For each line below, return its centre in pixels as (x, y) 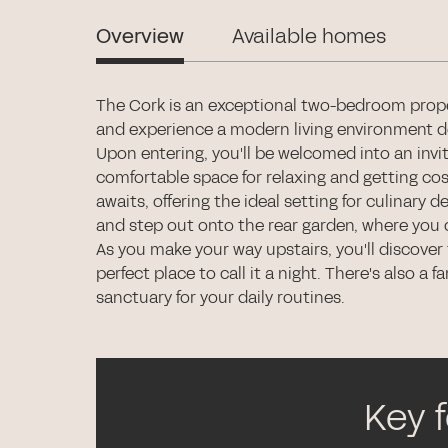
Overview (140, 36)
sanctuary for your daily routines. (220, 297)
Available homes (309, 36)
